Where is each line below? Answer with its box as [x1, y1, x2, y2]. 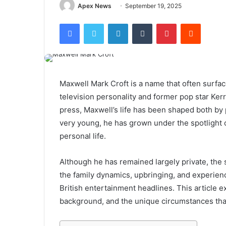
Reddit [200, 19, 220, 28]
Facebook [79, 19, 110, 28]
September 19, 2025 [125, 2, 182, 10]
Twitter [103, 19, 126, 28]
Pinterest [176, 19, 205, 28]
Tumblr [152, 19, 173, 28]
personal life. [60, 131, 106, 141]
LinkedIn [128, 19, 154, 28]
